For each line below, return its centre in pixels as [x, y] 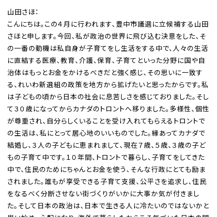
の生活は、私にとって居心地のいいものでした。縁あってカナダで [106, 132]
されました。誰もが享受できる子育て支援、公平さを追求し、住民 [107, 181]
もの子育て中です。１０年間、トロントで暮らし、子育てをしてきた [106, 157]
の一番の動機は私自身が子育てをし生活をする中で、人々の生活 [108, 48]
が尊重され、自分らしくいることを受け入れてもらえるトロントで [106, 120]
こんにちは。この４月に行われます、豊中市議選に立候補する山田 [108, 23]
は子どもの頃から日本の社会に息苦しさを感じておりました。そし [108, 96]
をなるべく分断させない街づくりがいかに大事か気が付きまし [103, 193]
